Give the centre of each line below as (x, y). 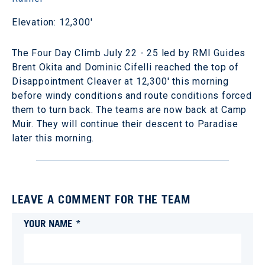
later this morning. (53, 138)
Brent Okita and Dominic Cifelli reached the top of (125, 67)
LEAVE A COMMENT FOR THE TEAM (101, 199)
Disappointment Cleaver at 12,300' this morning (120, 81)
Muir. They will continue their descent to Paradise (125, 124)
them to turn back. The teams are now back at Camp (130, 109)
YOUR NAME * (52, 223)
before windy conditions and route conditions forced (132, 95)
